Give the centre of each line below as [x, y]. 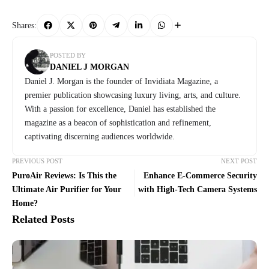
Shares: [24, 25]
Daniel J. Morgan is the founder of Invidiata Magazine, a [121, 82]
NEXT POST [239, 161]
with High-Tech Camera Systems [198, 190]
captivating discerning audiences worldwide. [100, 137]
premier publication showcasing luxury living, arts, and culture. [133, 95]
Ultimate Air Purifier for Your [67, 190]
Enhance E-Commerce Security [200, 176]
